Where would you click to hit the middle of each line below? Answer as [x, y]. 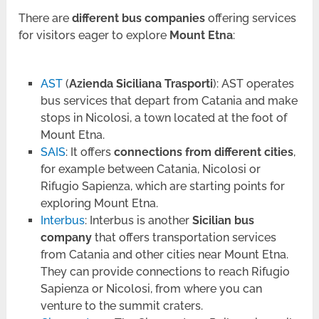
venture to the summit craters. [121, 305]
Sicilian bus [223, 220]
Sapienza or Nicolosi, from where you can [151, 288]
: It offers [89, 152]
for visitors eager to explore [94, 35]
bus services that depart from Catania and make [169, 100]
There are [46, 18]
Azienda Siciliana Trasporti [141, 83]
